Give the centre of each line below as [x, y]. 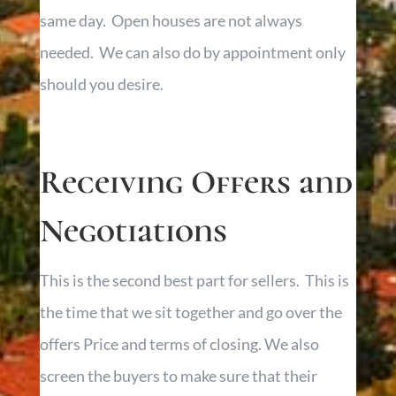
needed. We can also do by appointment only [192, 53]
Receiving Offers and [196, 183]
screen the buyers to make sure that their [178, 376]
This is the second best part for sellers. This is [194, 281]
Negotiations [133, 232]
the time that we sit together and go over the [190, 312]
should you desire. [104, 84]
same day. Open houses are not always [171, 21]
